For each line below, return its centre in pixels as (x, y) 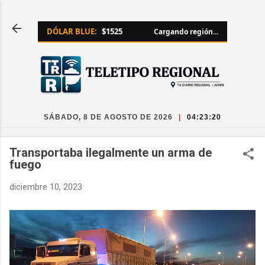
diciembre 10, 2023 (46, 187)
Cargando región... (186, 31)
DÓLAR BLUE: (72, 31)
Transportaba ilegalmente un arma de (111, 153)
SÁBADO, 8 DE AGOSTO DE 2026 (108, 117)
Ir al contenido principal (132, 15)
